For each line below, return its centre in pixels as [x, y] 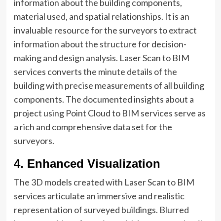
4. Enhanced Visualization [87, 164]
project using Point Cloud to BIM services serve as [110, 113]
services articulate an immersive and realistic [99, 196]
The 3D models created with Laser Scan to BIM [104, 182]
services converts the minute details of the [95, 72]
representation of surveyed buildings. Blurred [101, 210]
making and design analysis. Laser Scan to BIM [101, 58]
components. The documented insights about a [104, 99]
